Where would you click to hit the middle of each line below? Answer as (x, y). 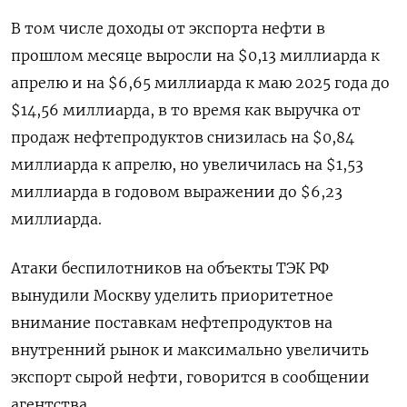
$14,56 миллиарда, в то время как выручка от (186, 109)
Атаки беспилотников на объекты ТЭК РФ (170, 268)
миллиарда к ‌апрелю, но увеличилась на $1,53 (187, 164)
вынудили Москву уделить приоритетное (172, 295)
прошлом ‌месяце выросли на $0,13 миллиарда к (195, 55)
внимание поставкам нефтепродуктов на (172, 322)
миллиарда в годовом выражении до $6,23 (177, 191)
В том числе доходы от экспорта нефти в (168, 28)
